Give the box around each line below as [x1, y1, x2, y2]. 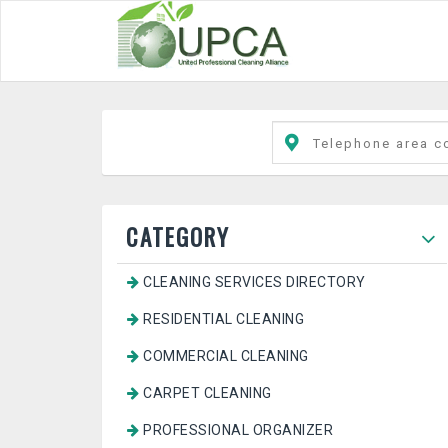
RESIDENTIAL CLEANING [139, 311, 304, 327]
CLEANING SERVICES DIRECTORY [139, 274, 366, 290]
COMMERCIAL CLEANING [139, 348, 309, 364]
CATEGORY [126, 220, 230, 254]
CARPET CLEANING [139, 385, 272, 401]
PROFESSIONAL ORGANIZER [139, 422, 333, 438]
